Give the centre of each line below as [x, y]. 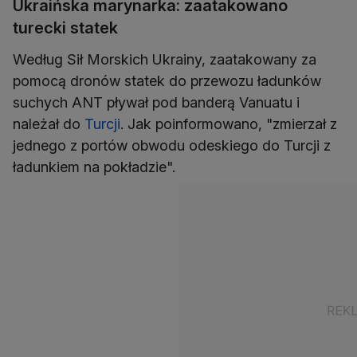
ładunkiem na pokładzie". [96, 167]
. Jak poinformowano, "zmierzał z [229, 124]
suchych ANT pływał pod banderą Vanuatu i [156, 103]
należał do [49, 124]
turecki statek [65, 28]
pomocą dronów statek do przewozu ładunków [167, 81]
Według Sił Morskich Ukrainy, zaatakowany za [165, 60]
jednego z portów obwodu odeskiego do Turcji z [172, 146]
